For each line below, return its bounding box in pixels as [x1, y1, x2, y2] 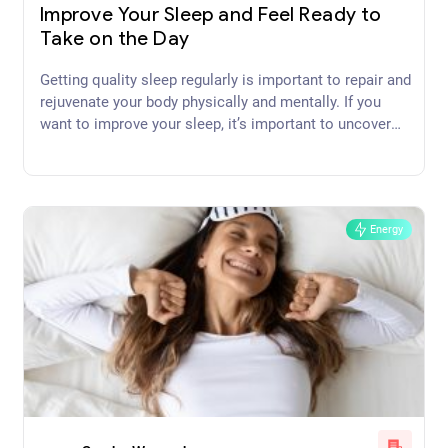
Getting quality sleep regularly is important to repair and [40, 70, 411, 89]
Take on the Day [40, 29, 190, 50]
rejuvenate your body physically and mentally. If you [40, 92, 381, 111]
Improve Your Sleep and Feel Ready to [40, 5, 382, 26]
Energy [370, 222, 403, 236]
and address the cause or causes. [40, 136, 264, 155]
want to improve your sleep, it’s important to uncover [40, 114, 391, 133]
